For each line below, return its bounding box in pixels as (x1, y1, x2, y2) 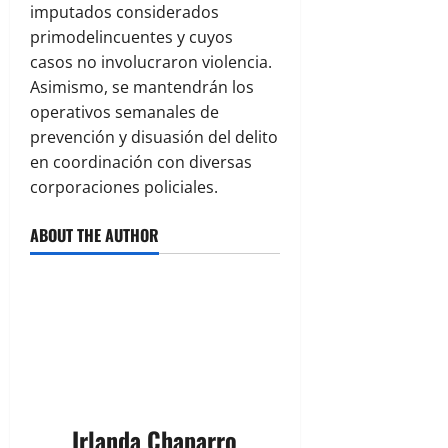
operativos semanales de (30, 101, 219, 124)
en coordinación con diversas (30, 151, 252, 174)
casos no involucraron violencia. (30, 51, 272, 74)
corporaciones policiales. (30, 176, 218, 199)
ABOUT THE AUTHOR (30, 223, 159, 248)
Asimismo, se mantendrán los (30, 76, 254, 99)
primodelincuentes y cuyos (30, 26, 233, 49)
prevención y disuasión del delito (30, 126, 278, 149)
